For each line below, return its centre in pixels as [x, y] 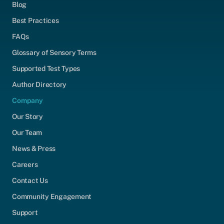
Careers [25, 164]
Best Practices [35, 20]
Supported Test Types [46, 68]
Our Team [27, 132]
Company [27, 100]
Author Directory [39, 84]
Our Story [27, 116]
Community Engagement [52, 196]
